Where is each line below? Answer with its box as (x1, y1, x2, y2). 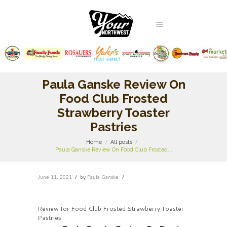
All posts (110, 139, 132, 145)
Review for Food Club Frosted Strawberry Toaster (37, 204, 184, 213)
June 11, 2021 (37, 173, 72, 180)
